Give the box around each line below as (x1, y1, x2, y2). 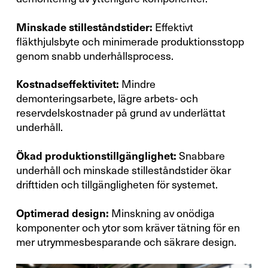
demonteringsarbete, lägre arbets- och (16, 92, 198, 106)
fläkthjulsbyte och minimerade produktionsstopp (16, 35, 244, 48)
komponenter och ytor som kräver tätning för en (16, 221, 240, 235)
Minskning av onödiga (109, 207, 215, 221)
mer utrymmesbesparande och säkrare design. (16, 236, 236, 249)
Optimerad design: (16, 207, 109, 221)
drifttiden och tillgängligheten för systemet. (16, 178, 218, 192)
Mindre (119, 78, 156, 92)
